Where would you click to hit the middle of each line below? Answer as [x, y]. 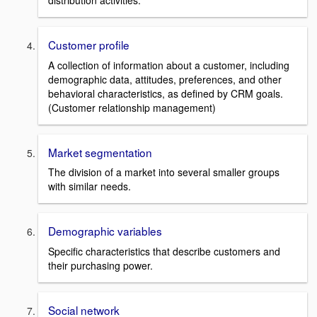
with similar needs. [90, 186]
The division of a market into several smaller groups [164, 172]
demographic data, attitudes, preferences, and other [165, 79]
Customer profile [89, 45]
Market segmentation [100, 152]
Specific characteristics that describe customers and [164, 252]
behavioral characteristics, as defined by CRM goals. [166, 93]
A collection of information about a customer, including [169, 65]
